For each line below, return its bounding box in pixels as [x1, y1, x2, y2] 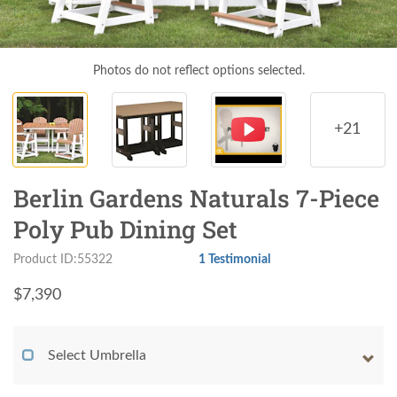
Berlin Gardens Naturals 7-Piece [13, 183, 379, 214]
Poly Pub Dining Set [13, 214, 237, 245]
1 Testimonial [198, 253, 270, 267]
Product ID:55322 [13, 253, 113, 267]
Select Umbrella [48, 348, 146, 363]
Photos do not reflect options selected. [92, 65, 305, 78]
